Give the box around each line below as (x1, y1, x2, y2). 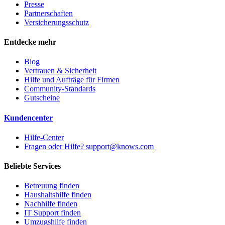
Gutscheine (24, 93, 60, 102)
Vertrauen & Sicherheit (24, 66, 96, 75)
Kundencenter (4, 113, 53, 122)
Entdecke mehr (4, 38, 56, 47)
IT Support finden (24, 208, 81, 217)
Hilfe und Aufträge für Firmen (24, 75, 120, 84)
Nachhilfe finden (24, 199, 77, 208)
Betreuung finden (24, 181, 79, 190)
